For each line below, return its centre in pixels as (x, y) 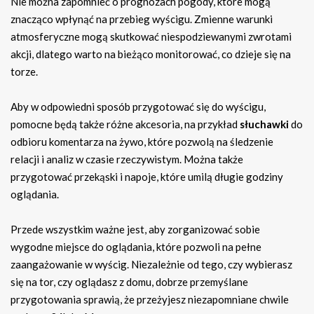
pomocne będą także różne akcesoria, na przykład (125, 124)
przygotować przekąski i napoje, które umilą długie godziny (147, 177)
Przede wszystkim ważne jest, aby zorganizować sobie (135, 230)
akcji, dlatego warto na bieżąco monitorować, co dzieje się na (151, 54)
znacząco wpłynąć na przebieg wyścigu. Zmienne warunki (142, 19)
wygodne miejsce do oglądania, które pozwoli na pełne (136, 247)
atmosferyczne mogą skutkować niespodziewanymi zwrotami (151, 37)
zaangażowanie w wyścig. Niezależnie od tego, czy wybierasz (151, 265)
